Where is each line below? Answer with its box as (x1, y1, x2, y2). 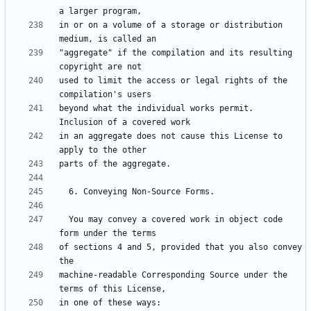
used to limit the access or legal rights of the (59, 76, 287, 86)
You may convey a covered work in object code (59, 215, 69, 225)
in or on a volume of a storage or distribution (59, 20, 283, 31)
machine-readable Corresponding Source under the (59, 270, 287, 280)
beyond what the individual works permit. (59, 103, 253, 114)
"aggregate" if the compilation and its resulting (59, 48, 292, 58)
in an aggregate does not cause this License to (59, 131, 283, 142)
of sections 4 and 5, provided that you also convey (59, 242, 302, 253)
